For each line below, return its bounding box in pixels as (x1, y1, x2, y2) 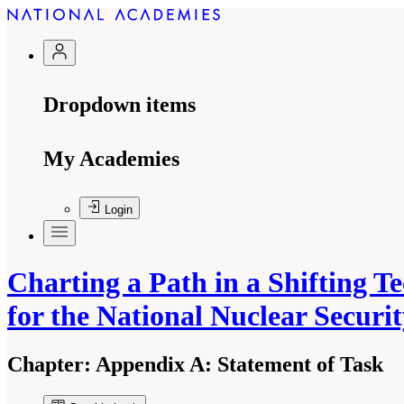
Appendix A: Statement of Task (91, 352, 383, 376)
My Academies (43, 147, 179, 170)
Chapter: (7, 352, 91, 376)
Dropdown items (43, 93, 196, 116)
